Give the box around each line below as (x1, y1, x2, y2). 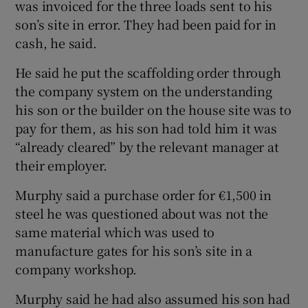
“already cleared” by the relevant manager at (15, 137, 279, 155)
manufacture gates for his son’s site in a (15, 241, 253, 259)
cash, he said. (15, 33, 97, 52)
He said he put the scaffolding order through (15, 63, 281, 81)
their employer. (15, 155, 107, 174)
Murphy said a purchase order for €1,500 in (15, 185, 272, 203)
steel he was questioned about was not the (15, 203, 269, 222)
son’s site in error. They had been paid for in (15, 14, 277, 33)
